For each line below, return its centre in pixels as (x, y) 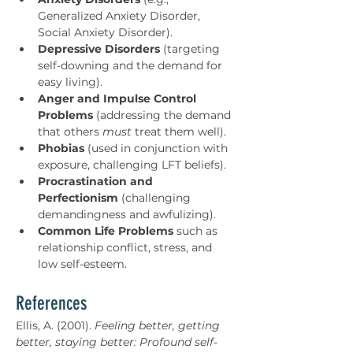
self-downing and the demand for (132, 65)
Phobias (61, 148)
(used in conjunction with (158, 148)
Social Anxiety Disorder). (105, 32)
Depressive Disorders (99, 49)
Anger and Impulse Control (119, 98)
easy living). (70, 82)
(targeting (191, 49)
